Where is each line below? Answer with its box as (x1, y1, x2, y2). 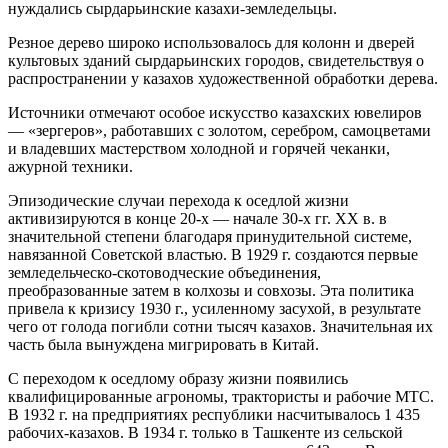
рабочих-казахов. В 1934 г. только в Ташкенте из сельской (8, 424, 403, 442)
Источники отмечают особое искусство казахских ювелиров (8, 104, 422, 122)
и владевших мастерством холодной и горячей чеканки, (8, 140, 390, 158)
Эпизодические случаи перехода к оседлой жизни (8, 192, 349, 210)
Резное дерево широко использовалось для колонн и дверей (8, 34, 415, 52)
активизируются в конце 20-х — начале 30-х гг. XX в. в (8, 210, 387, 228)
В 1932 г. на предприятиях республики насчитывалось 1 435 (8, 406, 420, 424)
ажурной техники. (8, 158, 133, 176)
